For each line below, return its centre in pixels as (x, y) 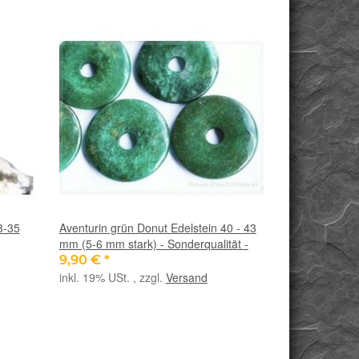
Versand (186, 278)
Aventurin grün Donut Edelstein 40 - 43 (157, 228)
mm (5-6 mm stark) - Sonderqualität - (153, 244)
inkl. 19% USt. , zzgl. (112, 278)
